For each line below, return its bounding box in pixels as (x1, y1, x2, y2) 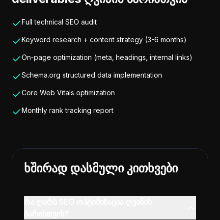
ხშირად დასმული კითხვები (24, 161, 178, 175)
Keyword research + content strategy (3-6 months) (22, 35, 187, 44)
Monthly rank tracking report (22, 106, 113, 114)
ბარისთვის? (24, 209, 69, 219)
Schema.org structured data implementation (22, 71, 162, 79)
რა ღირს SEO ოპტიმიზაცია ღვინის (24, 197, 152, 207)
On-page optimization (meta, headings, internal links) (22, 53, 192, 61)
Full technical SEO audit (22, 18, 97, 26)
